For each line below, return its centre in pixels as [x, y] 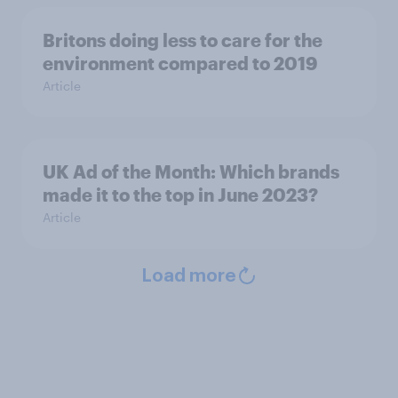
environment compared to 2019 [180, 63]
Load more [188, 276]
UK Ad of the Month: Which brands [191, 171]
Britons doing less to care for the [183, 40]
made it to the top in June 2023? [180, 194]
